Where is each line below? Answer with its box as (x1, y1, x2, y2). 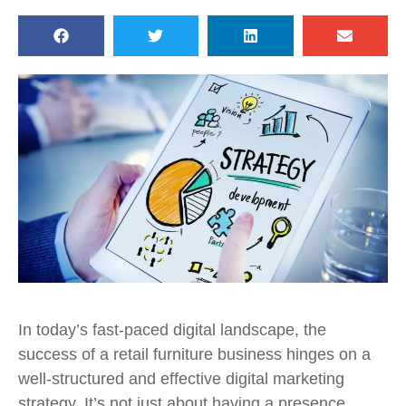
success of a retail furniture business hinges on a (18, 344, 371, 364)
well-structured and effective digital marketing (18, 369, 344, 389)
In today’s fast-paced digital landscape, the (18, 320, 326, 340)
